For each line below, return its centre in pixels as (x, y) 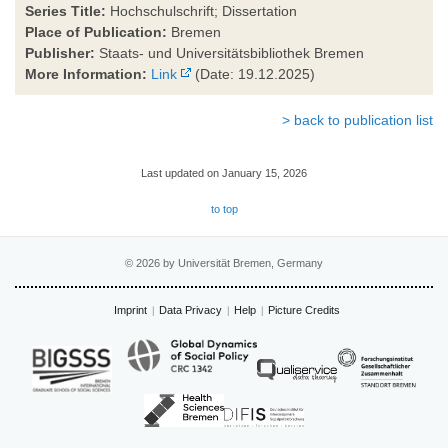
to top (224, 208)
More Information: (86, 73)
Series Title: (65, 10)
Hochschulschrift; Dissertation (201, 10)
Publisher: (60, 52)
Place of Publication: (96, 31)
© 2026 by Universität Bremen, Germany (224, 262)
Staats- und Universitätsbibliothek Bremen (229, 52)
